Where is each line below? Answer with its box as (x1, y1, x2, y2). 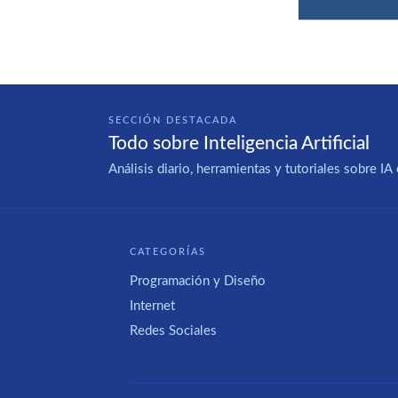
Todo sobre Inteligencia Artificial (108, 134, 370, 154)
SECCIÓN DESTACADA (108, 115, 237, 125)
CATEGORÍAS (130, 247, 206, 258)
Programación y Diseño (130, 274, 266, 288)
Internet (130, 299, 175, 314)
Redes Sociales (130, 324, 217, 338)
